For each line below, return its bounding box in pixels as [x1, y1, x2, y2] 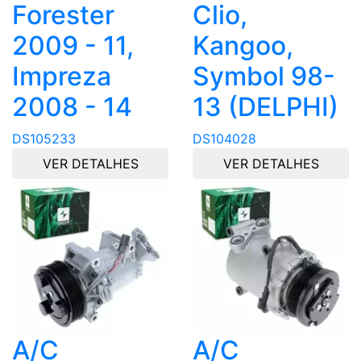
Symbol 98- [193, 60, 335, 92]
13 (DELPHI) [193, 90, 338, 122]
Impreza [12, 60, 111, 92]
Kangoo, [193, 29, 293, 61]
